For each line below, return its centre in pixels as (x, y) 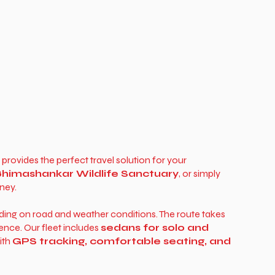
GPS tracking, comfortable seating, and (121, 241)
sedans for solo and (154, 227)
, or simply (199, 173)
